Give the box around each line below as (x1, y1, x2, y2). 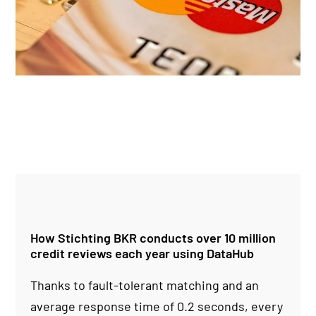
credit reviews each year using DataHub (30, 245, 254, 262)
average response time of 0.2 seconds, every (30, 298, 283, 315)
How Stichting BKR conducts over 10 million (30, 230, 276, 246)
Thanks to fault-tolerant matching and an (30, 277, 259, 293)
